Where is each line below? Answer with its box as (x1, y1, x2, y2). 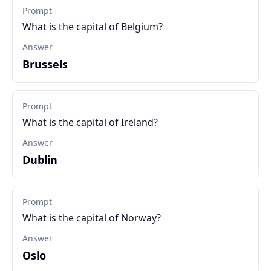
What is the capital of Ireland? (22, 116, 158, 129)
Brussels (22, 57, 68, 71)
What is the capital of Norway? (22, 211, 161, 224)
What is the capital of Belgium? (22, 20, 163, 33)
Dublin (22, 152, 57, 167)
